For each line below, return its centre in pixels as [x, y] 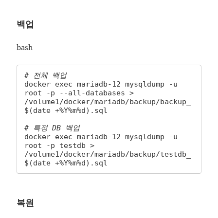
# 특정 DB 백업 [52, 128]
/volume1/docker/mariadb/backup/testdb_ [108, 154]
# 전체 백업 [46, 75]
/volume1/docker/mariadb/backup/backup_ [108, 101]
